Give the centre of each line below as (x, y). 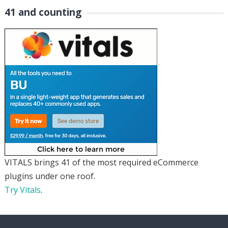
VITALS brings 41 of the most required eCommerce (101, 162)
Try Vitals (22, 190)
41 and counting (43, 12)
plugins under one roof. (50, 176)
